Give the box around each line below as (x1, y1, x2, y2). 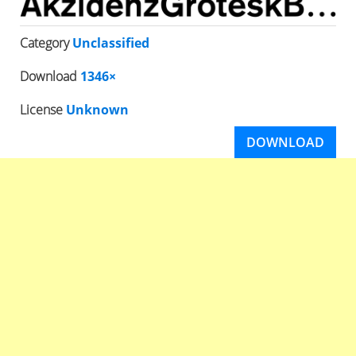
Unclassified (72, 33, 149, 52)
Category (20, 33, 72, 52)
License (20, 100, 66, 118)
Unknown (66, 100, 129, 118)
